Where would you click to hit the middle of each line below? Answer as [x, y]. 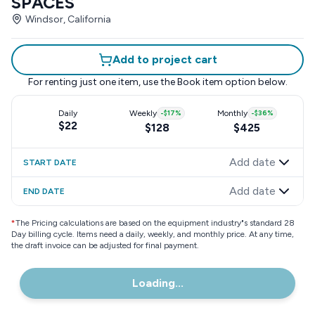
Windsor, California [68, 19]
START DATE [50, 162]
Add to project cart [165, 59]
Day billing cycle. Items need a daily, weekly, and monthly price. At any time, [153, 234]
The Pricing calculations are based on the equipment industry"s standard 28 [155, 223]
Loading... [157, 283]
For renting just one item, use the [101, 82]
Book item [200, 82]
